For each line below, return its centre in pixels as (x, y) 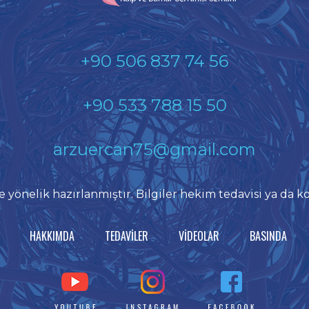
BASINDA (268, 236)
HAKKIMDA (52, 236)
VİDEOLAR (199, 236)
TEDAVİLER (126, 236)
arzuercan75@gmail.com (154, 149)
